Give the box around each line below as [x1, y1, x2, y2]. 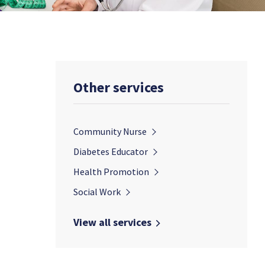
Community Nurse [73, 125, 147, 137]
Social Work [73, 186, 121, 198]
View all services [73, 215, 151, 229]
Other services [73, 78, 164, 96]
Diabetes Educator [73, 146, 148, 157]
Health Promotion [73, 166, 149, 177]
